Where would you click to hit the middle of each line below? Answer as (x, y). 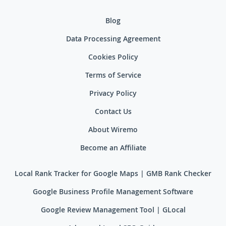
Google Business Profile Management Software (113, 192)
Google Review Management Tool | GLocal (113, 211)
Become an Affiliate (113, 149)
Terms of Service (113, 76)
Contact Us (113, 112)
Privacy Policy (113, 94)
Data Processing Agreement (113, 40)
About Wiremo (113, 130)
